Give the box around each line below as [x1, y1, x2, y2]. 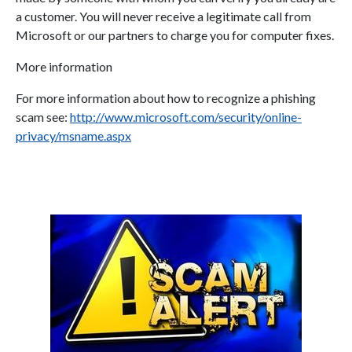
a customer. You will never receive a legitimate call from [16, 9, 311, 24]
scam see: [16, 109, 70, 124]
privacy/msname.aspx [16, 128, 131, 143]
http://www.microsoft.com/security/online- [70, 109, 302, 124]
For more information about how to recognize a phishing [16, 90, 316, 105]
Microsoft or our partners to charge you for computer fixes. [16, 27, 334, 42]
